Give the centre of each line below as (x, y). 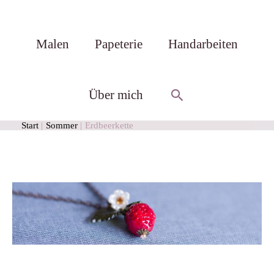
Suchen (193, 94)
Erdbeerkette (109, 125)
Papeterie (119, 44)
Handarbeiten (203, 44)
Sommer (61, 125)
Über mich (116, 94)
